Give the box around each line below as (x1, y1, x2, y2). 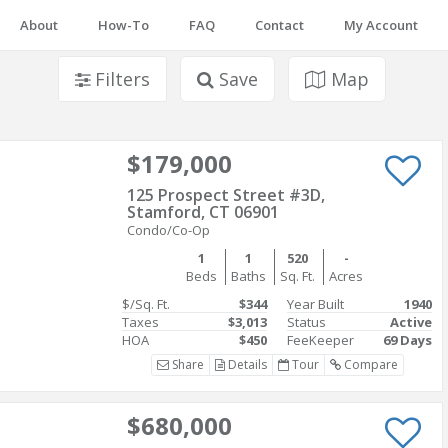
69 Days (383, 331, 432, 349)
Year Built (287, 295, 344, 313)
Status (287, 313, 326, 331)
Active (390, 313, 432, 331)
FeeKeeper (287, 331, 354, 349)
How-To (98, 16, 149, 34)
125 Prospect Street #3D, (127, 184, 325, 206)
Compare (340, 356, 398, 373)
